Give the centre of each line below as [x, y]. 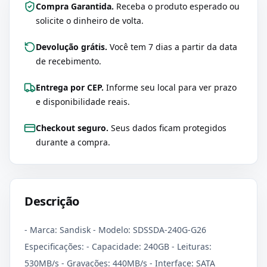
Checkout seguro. [72, 128]
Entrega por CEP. [70, 87]
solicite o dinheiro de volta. [90, 21]
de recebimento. [69, 61]
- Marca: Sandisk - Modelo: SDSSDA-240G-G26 [115, 230]
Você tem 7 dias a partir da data [172, 47]
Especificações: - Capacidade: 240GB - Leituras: [118, 246]
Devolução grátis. [72, 47]
